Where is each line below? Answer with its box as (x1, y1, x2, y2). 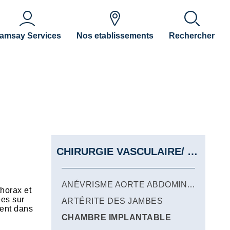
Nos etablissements (76, 31, 154, 40)
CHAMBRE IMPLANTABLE (62, 213, 171, 222)
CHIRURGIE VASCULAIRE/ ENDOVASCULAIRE (187, 146, 198, 157)
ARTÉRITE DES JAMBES (62, 197, 163, 205)
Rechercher (169, 31, 215, 40)
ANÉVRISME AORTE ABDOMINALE (187, 180, 196, 189)
